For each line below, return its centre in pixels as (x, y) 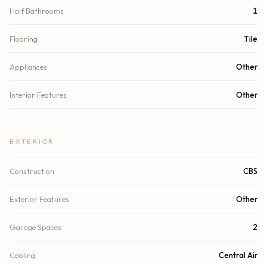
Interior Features (38, 95)
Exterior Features (39, 199)
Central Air (238, 255)
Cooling (22, 255)
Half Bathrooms (37, 11)
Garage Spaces (35, 227)
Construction (32, 171)
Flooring (24, 39)
